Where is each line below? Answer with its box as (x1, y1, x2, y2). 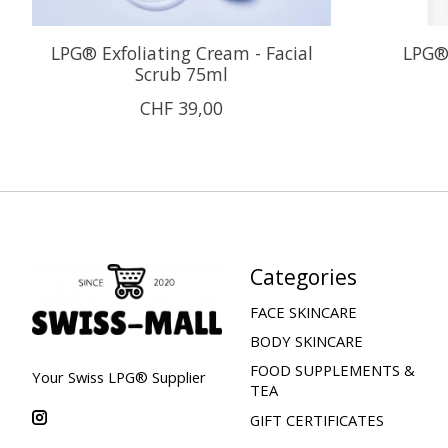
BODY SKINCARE (249, 331, 363, 352)
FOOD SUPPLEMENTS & (249, 360, 415, 381)
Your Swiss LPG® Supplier (32, 367, 206, 388)
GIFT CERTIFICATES (249, 409, 384, 430)
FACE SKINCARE (249, 302, 357, 323)
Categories (249, 261, 357, 291)
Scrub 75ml (135, 61, 229, 86)
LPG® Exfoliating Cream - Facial (50, 40, 313, 65)
